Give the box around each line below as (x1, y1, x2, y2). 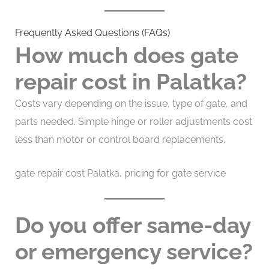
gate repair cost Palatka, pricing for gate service (14, 168, 226, 180)
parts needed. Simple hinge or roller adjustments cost (14, 116, 252, 128)
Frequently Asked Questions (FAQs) (14, 27, 170, 39)
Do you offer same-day (14, 211, 250, 238)
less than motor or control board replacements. (14, 134, 225, 146)
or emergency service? (14, 238, 253, 265)
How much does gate (14, 42, 238, 69)
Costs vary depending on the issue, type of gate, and (14, 98, 247, 110)
